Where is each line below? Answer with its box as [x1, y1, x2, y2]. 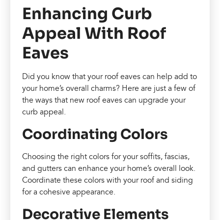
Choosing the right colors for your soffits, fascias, [22, 151, 190, 162]
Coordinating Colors [22, 125, 168, 143]
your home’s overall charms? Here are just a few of [22, 83, 196, 93]
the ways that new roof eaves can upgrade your [22, 95, 186, 105]
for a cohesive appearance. [22, 187, 116, 197]
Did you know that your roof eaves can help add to [22, 71, 197, 82]
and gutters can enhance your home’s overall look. [22, 163, 196, 173]
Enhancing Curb [22, 3, 153, 24]
